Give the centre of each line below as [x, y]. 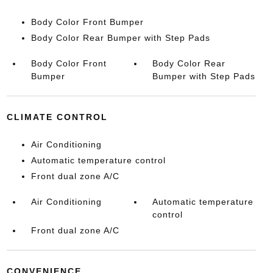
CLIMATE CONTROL [57, 117]
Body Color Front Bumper [87, 22]
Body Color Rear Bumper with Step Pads [120, 38]
